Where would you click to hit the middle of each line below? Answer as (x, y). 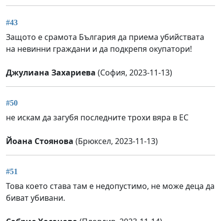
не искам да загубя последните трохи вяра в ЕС (97, 117)
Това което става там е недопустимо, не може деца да (110, 186)
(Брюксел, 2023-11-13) (116, 141)
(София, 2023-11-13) (134, 72)
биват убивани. (36, 198)
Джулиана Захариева (51, 72)
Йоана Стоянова (40, 141)
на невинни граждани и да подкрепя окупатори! (99, 49)
